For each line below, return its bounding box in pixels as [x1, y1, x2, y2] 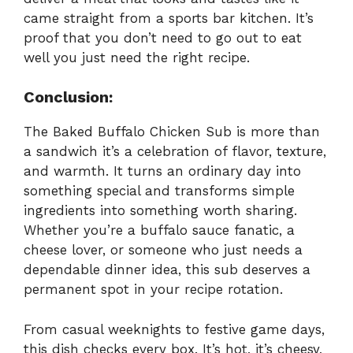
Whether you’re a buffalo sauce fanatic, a [24, 222, 295, 239]
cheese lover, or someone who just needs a [24, 242, 303, 258]
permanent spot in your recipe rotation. [24, 281, 283, 298]
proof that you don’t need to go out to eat [24, 29, 302, 46]
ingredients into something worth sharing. [24, 203, 297, 219]
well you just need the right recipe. [24, 49, 250, 65]
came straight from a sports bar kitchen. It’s [24, 9, 314, 26]
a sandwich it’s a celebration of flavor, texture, [24, 143, 326, 160]
